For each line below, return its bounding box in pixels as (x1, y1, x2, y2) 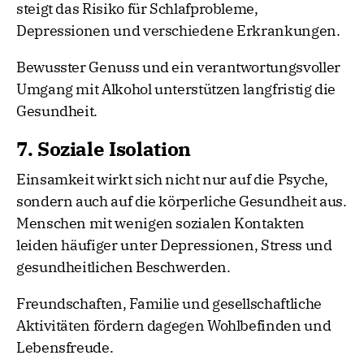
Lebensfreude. (16, 338, 114, 357)
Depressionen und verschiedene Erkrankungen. (16, 21, 340, 41)
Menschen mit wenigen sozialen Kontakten (16, 214, 305, 233)
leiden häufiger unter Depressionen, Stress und (16, 236, 332, 255)
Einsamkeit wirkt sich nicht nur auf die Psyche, (16, 170, 329, 189)
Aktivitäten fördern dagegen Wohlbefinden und (16, 316, 331, 336)
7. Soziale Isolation (16, 136, 191, 162)
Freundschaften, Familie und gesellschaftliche (16, 294, 322, 314)
